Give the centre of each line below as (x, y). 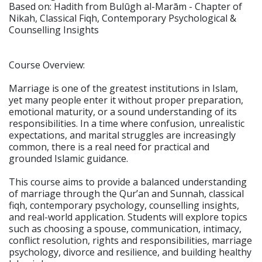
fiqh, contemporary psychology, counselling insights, (124, 205)
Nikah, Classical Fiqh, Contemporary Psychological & (123, 18)
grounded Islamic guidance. (68, 158)
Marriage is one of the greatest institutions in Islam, (123, 88)
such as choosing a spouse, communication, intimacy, (125, 229)
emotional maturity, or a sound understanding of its (123, 112)
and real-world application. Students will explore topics (128, 217)
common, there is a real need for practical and (109, 147)
